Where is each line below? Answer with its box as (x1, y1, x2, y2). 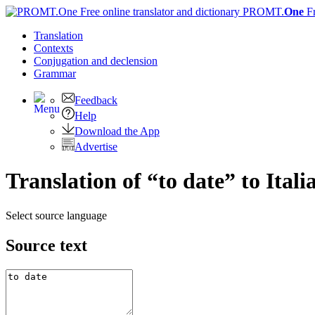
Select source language (6, 209, 107, 221)
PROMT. (240, 6, 284, 18)
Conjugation (34, 55, 91, 67)
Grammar (34, 67, 76, 79)
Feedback (75, 94, 117, 106)
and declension (91, 55, 157, 67)
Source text (6, 236, 87, 255)
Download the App (75, 125, 160, 137)
